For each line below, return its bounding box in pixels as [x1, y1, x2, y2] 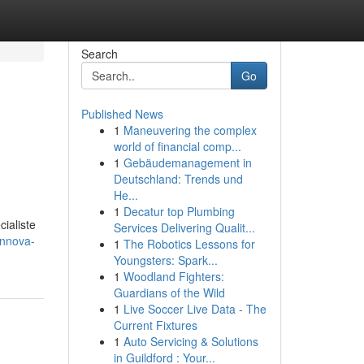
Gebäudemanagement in [123, 154, 252, 171]
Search [80, 45, 118, 62]
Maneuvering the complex [123, 122, 257, 138]
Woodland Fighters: [123, 268, 224, 284]
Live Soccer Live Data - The [123, 301, 266, 317]
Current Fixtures [113, 317, 197, 333]
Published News [80, 106, 163, 122]
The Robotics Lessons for [123, 236, 255, 252]
